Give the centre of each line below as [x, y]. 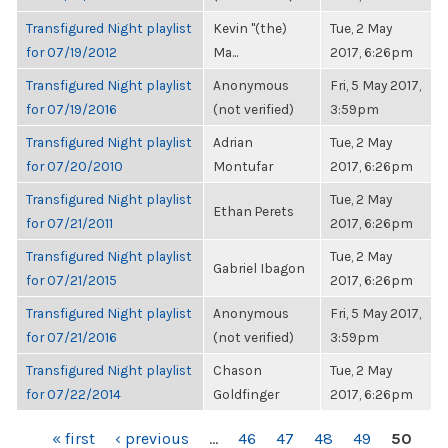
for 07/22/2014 [73, 394]
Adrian [233, 142]
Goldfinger [246, 394]
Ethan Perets [253, 211]
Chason [237, 370]
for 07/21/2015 [71, 280]
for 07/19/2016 [71, 109]
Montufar [243, 166]
